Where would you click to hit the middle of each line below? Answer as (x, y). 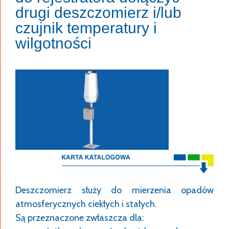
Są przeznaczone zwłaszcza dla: (80, 218)
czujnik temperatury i (86, 28)
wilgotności (53, 43)
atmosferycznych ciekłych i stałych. (86, 204)
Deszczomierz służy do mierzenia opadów (114, 190)
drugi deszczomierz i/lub (98, 13)
